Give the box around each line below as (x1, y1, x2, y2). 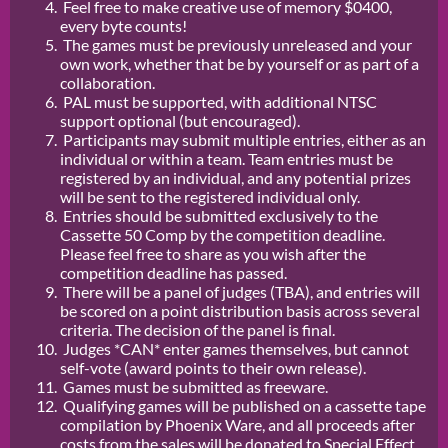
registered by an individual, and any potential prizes (60, 168, 411, 188)
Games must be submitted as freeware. (60, 377, 328, 397)
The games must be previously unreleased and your (60, 35, 412, 55)
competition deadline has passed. (60, 263, 287, 283)
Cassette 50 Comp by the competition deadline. (60, 225, 385, 245)
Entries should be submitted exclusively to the (60, 206, 378, 226)
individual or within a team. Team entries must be (60, 149, 393, 169)
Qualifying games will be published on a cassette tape (60, 396, 426, 416)
